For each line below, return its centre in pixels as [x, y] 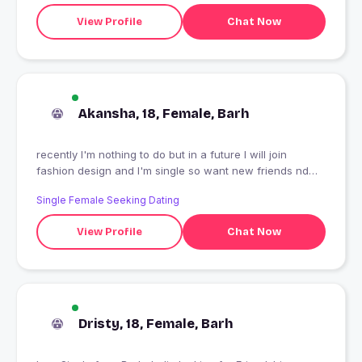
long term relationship [91, 187]
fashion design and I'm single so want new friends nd [173, 171]
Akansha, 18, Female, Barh [164, 114]
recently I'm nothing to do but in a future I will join [162, 155]
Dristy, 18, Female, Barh [156, 324]
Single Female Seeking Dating [108, 200]
